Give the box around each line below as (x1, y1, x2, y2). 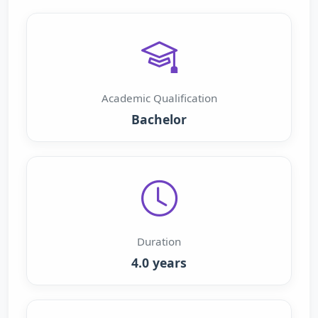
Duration (137, 234, 181, 248)
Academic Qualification (101, 91, 217, 105)
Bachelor (131, 111, 187, 128)
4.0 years (131, 254, 187, 271)
